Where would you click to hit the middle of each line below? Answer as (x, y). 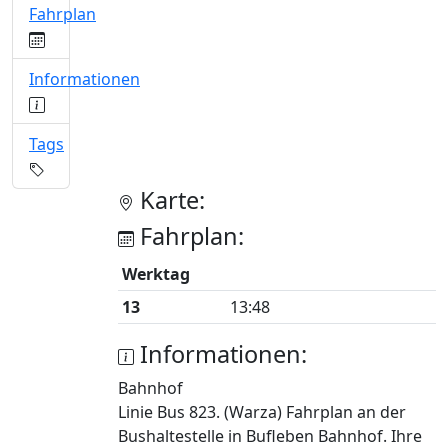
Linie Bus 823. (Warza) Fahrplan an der (262, 412)
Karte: (169, 200)
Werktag (156, 274)
